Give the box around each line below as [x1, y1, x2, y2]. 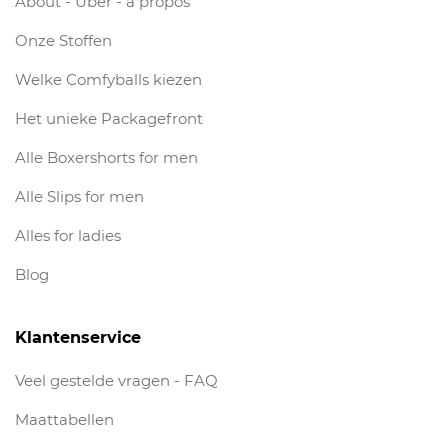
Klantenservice [15, 328, 141, 348]
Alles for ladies [15, 226, 121, 246]
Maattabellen [15, 410, 114, 430]
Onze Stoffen [15, 31, 112, 51]
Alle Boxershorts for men [15, 148, 198, 168]
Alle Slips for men [15, 187, 144, 207]
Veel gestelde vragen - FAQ [15, 371, 218, 391]
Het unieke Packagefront [15, 109, 203, 129]
